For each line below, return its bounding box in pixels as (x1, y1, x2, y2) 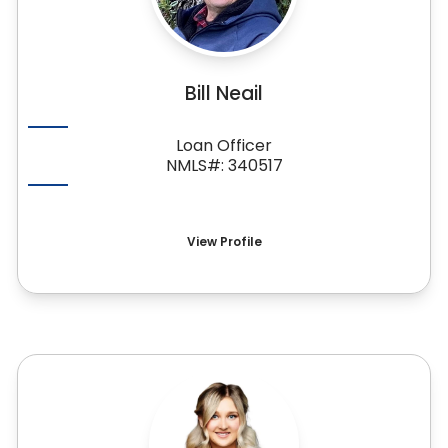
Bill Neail (185, 80, 263, 107)
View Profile (186, 233, 262, 250)
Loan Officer (176, 134, 272, 157)
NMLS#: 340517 (165, 154, 283, 177)
